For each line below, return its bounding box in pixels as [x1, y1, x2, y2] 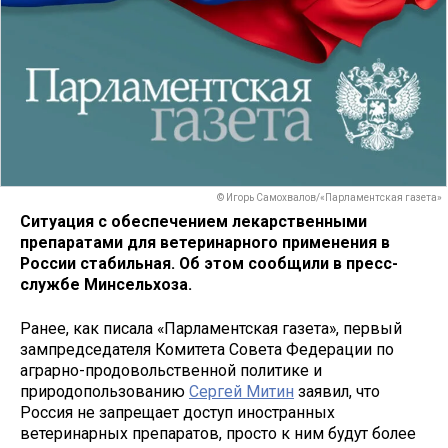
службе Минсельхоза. [20, 274, 192, 294]
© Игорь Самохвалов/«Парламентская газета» [217, 192, 442, 204]
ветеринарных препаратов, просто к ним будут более [20, 424, 416, 444]
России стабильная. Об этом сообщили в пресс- [20, 253, 398, 273]
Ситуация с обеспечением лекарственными [20, 211, 367, 231]
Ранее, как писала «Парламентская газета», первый [20, 319, 402, 339]
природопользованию [20, 382, 189, 402]
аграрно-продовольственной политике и [20, 361, 322, 381]
